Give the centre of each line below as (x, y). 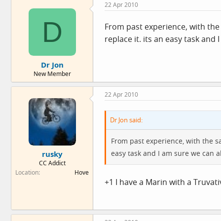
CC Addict (52, 163)
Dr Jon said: (126, 120)
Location (27, 172)
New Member (52, 74)
